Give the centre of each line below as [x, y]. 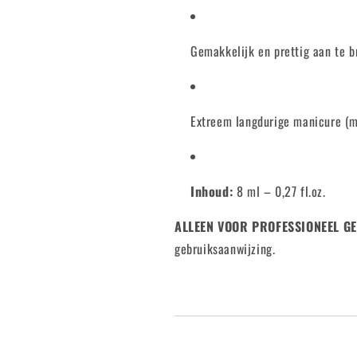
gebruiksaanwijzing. [225, 249]
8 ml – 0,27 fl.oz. [279, 191]
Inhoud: [212, 191]
